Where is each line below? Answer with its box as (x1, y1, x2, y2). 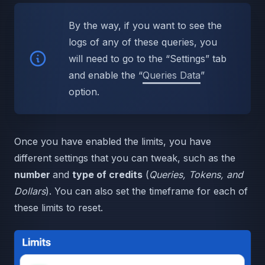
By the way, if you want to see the (69, 20, 222, 31)
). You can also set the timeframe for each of (46, 185, 248, 197)
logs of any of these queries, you (69, 36, 217, 48)
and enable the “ (69, 69, 143, 81)
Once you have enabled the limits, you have (14, 135, 211, 147)
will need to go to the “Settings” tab (69, 53, 227, 64)
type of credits (72, 169, 143, 180)
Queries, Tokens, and (149, 169, 243, 180)
